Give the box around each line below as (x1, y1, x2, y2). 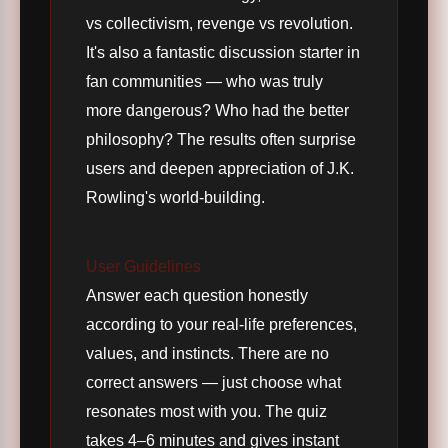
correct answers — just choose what (86, 373, 341, 392)
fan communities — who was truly (86, 72, 323, 91)
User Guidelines (86, 257, 201, 276)
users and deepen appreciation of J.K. (86, 159, 354, 178)
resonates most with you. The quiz (86, 402, 327, 421)
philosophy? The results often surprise (86, 130, 356, 149)
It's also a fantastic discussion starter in (86, 43, 360, 62)
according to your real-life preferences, (86, 315, 357, 334)
